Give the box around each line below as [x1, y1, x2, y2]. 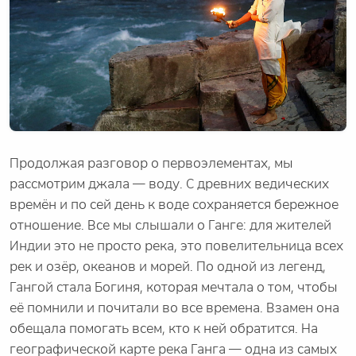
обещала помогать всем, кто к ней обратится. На [10, 320, 318, 338]
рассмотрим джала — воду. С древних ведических [10, 176, 329, 193]
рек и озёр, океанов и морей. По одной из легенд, [10, 258, 326, 276]
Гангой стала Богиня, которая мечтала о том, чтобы [10, 279, 338, 296]
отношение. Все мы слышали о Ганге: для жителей [10, 217, 331, 234]
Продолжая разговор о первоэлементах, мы [10, 155, 293, 172]
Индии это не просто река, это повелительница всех [10, 238, 343, 255]
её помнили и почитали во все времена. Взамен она [10, 300, 339, 317]
